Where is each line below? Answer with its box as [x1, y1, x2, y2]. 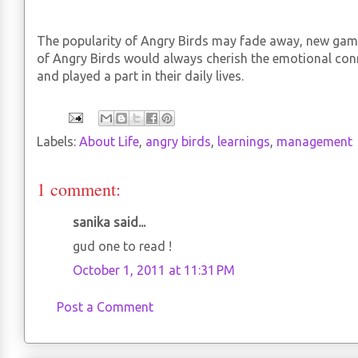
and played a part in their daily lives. [37, 69, 244, 83]
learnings [217, 134, 270, 149]
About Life [79, 134, 139, 149]
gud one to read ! [73, 239, 172, 253]
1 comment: [37, 177, 121, 201]
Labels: [37, 134, 79, 149]
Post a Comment [57, 300, 153, 314]
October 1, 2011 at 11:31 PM [73, 263, 235, 277]
